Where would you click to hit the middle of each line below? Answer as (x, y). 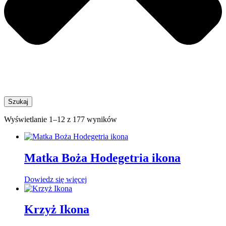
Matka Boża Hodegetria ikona (102, 158)
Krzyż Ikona (57, 210)
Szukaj (18, 101)
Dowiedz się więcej (55, 179)
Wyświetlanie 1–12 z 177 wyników (61, 119)
